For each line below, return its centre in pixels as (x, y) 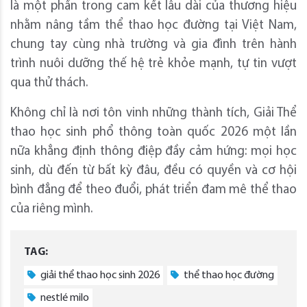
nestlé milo (64, 298)
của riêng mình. (51, 210)
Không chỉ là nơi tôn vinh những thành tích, (132, 114)
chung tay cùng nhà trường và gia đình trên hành (153, 45)
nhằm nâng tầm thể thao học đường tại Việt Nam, (153, 26)
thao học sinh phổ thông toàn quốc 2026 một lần (153, 133)
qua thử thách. (49, 84)
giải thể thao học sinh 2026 (99, 276)
